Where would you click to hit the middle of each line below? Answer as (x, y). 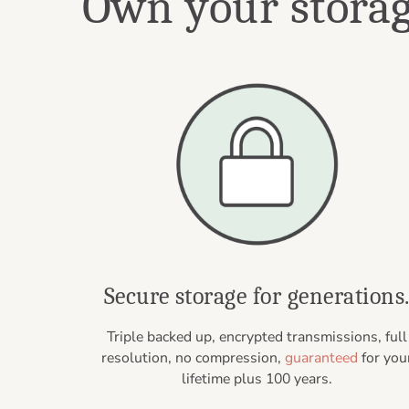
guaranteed (321, 358)
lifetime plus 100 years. (257, 379)
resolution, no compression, (193, 358)
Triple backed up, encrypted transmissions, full (257, 337)
